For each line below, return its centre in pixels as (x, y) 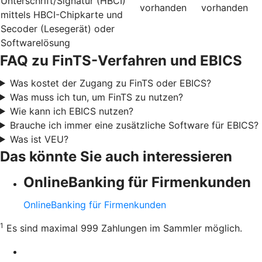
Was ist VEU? (39, 139)
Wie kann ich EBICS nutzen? (71, 111)
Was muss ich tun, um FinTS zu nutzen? (96, 97)
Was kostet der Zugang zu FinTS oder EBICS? (110, 83)
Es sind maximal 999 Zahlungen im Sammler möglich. (123, 228)
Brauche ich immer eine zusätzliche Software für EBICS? (134, 125)
